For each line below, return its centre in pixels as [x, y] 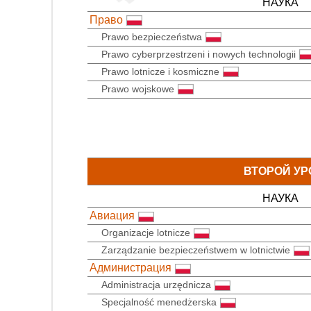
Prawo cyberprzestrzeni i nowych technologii [199, 54]
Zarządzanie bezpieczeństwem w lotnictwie [196, 250]
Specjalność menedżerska [159, 302]
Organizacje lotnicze [146, 233]
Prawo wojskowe [138, 89]
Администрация [131, 268]
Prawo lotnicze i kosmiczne [160, 71]
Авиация [112, 216]
